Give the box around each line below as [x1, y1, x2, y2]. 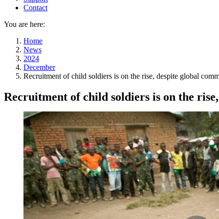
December [23, 63, 55, 71]
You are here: [4, 20, 45, 28]
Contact [23, 3, 47, 12]
